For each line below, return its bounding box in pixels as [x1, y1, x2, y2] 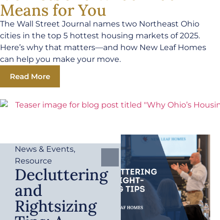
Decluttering [15, 165, 108, 185]
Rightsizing [15, 196, 97, 217]
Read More [10, 72, 50, 82]
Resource [15, 156, 52, 166]
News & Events [15, 144, 74, 154]
